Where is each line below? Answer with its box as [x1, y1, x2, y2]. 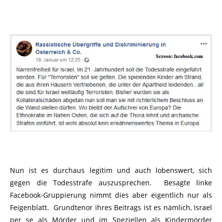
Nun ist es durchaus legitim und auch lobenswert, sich [10, 166, 212, 175]
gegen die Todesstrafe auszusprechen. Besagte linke [10, 178, 212, 188]
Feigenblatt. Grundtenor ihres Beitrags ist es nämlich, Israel [10, 203, 212, 213]
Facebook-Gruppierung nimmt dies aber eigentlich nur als [10, 190, 212, 200]
